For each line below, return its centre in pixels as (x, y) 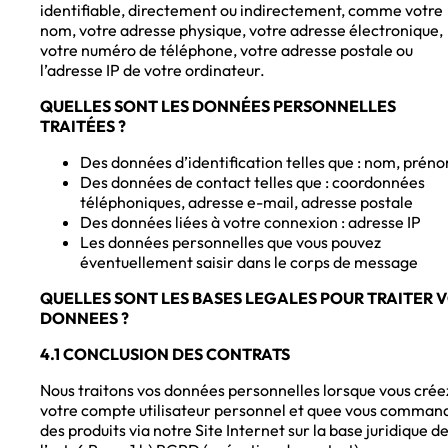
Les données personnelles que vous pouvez (230, 242)
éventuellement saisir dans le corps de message (249, 262)
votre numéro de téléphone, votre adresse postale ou (226, 50)
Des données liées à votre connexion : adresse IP (250, 222)
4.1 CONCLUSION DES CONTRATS (165, 354)
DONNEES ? (84, 318)
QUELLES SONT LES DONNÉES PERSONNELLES (218, 106)
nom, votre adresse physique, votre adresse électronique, (241, 30)
